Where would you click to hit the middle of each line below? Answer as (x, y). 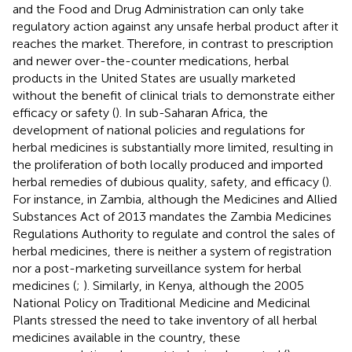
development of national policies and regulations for (159, 130)
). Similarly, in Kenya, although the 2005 (194, 285)
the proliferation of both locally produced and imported (168, 164)
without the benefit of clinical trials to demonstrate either (174, 95)
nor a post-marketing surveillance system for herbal (157, 268)
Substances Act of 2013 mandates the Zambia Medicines (172, 216)
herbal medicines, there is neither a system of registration (172, 251)
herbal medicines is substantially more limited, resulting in (173, 147)
